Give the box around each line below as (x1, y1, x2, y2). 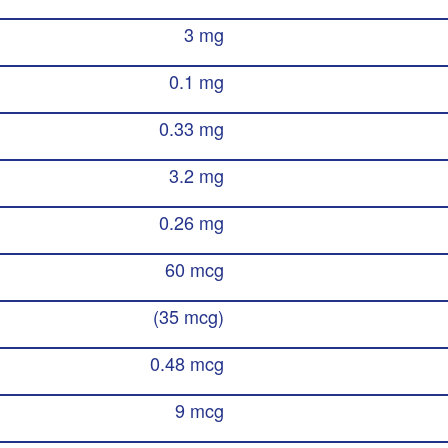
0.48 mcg (149, 350, 224, 376)
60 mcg (164, 256, 224, 282)
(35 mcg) (152, 303, 224, 329)
